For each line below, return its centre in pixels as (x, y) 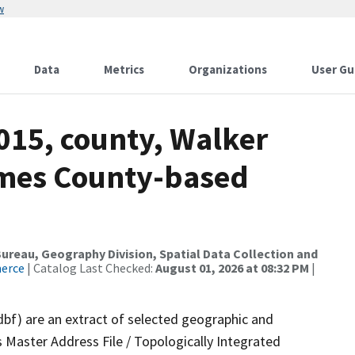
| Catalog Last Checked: (90, 268)
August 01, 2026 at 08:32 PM (232, 268)
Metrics (124, 69)
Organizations (228, 69)
